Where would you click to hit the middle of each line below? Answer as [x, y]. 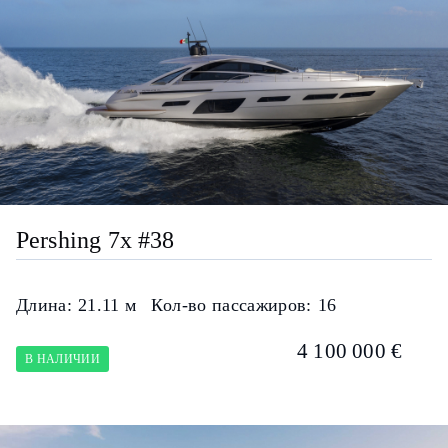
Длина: [44, 304]
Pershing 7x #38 [95, 239]
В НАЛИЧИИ [62, 358]
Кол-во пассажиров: [231, 304]
